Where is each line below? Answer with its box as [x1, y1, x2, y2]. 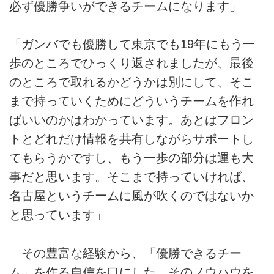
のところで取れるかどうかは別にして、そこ [9, 75, 254, 89]
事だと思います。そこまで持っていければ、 [9, 170, 254, 184]
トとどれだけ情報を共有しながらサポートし [9, 132, 254, 146]
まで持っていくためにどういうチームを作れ [9, 94, 254, 108]
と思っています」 [9, 208, 107, 222]
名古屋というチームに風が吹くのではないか [9, 189, 254, 203]
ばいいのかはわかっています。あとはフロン [9, 113, 254, 127]
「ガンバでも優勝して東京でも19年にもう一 [9, 37, 255, 51]
